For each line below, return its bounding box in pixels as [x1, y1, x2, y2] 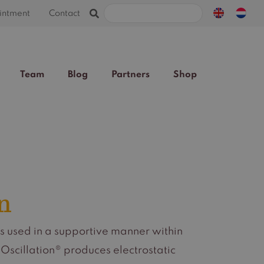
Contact [49, 9, 80, 18]
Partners [111, 70, 150, 80]
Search [202, 5, 237, 15]
